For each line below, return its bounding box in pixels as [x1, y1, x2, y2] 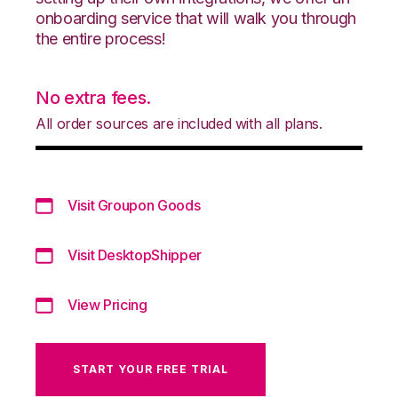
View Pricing [68, 295, 147, 314]
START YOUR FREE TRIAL [73, 362, 228, 376]
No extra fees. [36, 86, 151, 108]
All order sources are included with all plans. [36, 114, 322, 132]
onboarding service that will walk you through [36, 8, 356, 28]
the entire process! [36, 28, 166, 48]
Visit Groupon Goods [68, 195, 201, 214]
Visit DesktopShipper [68, 245, 202, 264]
